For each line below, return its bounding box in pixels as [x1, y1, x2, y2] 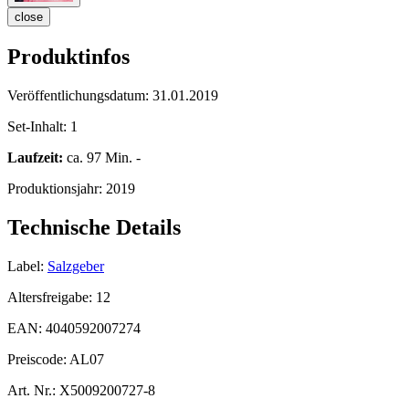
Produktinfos [7, 45, 130, 69]
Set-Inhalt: [7, 119, 70, 135]
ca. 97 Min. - [63, 150, 141, 166]
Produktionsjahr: [7, 181, 106, 197]
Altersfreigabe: [7, 288, 96, 305]
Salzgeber [47, 257, 104, 274]
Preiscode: [7, 351, 69, 367]
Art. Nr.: [7, 382, 56, 398]
